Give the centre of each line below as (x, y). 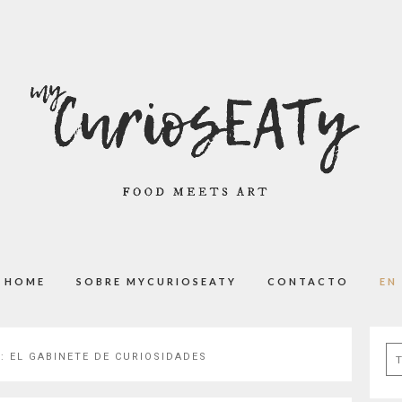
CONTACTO (308, 281)
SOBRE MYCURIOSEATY (157, 281)
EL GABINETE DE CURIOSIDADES (109, 357)
